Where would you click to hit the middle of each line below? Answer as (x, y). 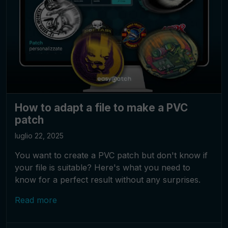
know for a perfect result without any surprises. (108, 179)
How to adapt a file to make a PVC (101, 107)
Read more (36, 200)
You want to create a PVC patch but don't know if (111, 155)
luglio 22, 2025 (39, 135)
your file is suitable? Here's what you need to (103, 167)
